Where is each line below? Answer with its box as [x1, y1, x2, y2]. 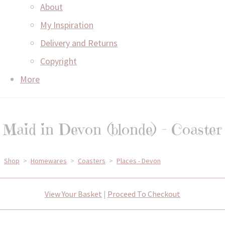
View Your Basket [45, 188, 102, 199]
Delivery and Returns [40, 37, 118, 49]
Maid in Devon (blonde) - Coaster [3, 120, 222, 139]
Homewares [31, 156, 67, 165]
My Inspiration [40, 19, 93, 31]
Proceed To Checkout [107, 188, 180, 199]
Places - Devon [117, 156, 161, 165]
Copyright [40, 55, 77, 67]
